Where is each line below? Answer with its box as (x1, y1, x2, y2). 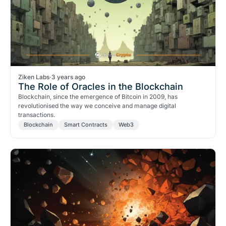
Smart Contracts (64, 121, 107, 128)
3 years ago (51, 73, 85, 81)
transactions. (18, 111, 55, 119)
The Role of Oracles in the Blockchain (18, 81, 183, 92)
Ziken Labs (18, 73, 49, 81)
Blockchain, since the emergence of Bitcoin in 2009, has (18, 93, 178, 100)
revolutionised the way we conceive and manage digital (18, 102, 176, 109)
